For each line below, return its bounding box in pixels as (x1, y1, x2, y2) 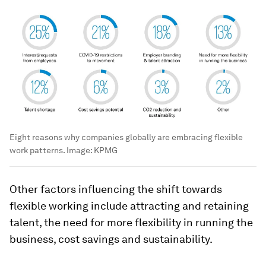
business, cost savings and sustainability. (9, 232, 213, 245)
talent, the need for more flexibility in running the (9, 216, 253, 229)
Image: (66, 145, 94, 155)
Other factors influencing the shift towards (9, 182, 222, 195)
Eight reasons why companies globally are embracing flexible (9, 132, 243, 142)
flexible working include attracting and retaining (9, 199, 249, 212)
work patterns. (9, 145, 66, 155)
